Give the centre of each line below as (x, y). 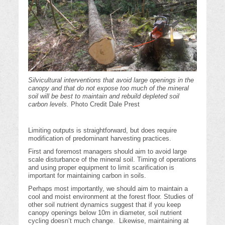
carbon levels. (50, 104)
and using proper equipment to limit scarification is (101, 168)
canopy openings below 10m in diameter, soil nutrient (105, 213)
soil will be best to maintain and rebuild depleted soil (104, 96)
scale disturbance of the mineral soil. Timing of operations (113, 160)
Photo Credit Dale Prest (105, 104)
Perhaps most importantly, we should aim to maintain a (108, 189)
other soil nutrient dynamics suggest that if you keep (105, 205)
